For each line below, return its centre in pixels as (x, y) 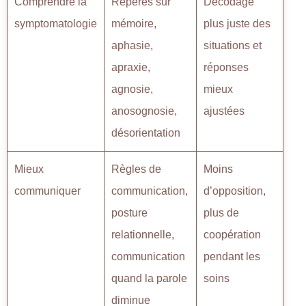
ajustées (224, 111)
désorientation (146, 133)
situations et (233, 45)
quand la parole (149, 278)
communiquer (47, 191)
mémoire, (134, 23)
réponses (226, 67)
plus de (221, 212)
